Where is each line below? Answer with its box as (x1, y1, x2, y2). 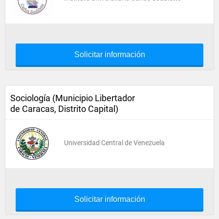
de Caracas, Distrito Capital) (10, 104, 118, 114)
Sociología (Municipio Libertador (10, 93, 135, 103)
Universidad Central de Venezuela (64, 139, 165, 147)
